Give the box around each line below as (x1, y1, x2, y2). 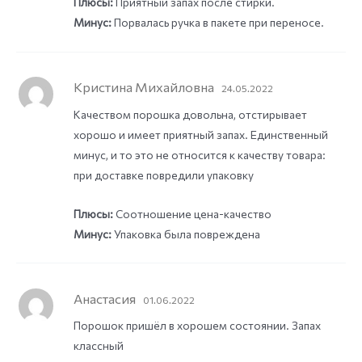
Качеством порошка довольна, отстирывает (73, 107, 307, 121)
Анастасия (73, 289, 138, 306)
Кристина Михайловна (73, 78, 217, 95)
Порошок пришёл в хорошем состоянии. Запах (73, 318, 321, 333)
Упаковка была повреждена (111, 226, 260, 241)
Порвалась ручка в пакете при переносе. (111, 15, 324, 30)
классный (73, 339, 124, 353)
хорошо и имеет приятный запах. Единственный (73, 127, 328, 141)
